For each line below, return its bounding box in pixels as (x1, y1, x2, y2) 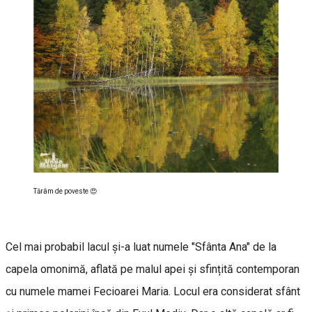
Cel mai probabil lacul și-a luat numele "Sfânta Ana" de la (6, 240, 276, 254)
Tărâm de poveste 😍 (33, 187, 97, 196)
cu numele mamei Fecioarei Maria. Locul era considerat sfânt (6, 285, 300, 299)
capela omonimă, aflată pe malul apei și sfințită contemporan (6, 263, 299, 276)
